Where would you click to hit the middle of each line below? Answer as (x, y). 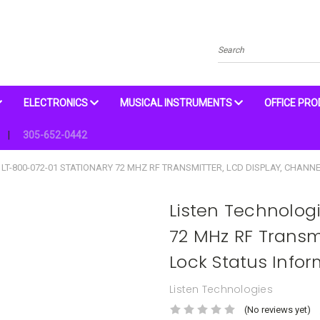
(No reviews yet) (277, 309)
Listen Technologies (221, 289)
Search (232, 55)
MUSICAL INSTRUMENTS (177, 103)
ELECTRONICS (57, 103)
